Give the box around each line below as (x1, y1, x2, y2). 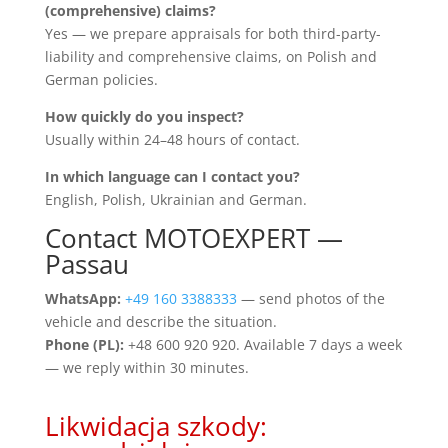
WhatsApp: (44, 288, 121, 308)
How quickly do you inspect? (44, 106, 244, 126)
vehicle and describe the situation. (44, 311, 277, 331)
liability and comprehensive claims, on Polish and (44, 46, 377, 66)
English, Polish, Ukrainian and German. (44, 189, 307, 209)
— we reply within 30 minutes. (44, 357, 249, 377)
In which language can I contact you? (44, 166, 300, 186)
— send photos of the (236, 288, 385, 308)
